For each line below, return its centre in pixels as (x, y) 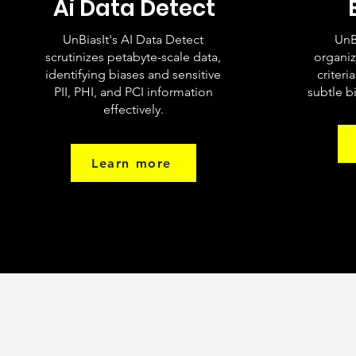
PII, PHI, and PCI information (133, 92)
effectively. (133, 109)
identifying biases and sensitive (133, 74)
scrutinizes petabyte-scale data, (133, 57)
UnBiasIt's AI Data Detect (133, 39)
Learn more (132, 163)
